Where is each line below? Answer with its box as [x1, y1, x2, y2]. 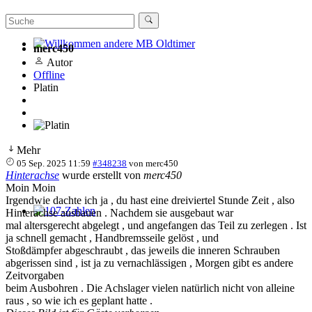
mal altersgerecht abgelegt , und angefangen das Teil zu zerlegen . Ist [6, 219, 306, 231]
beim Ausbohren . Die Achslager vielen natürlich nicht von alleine [6, 281, 295, 294]
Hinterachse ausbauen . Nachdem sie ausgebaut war [6, 206, 236, 219]
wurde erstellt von [59, 169, 143, 181]
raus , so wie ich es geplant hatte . [6, 294, 155, 306]
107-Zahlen [33, 217, 84, 229]
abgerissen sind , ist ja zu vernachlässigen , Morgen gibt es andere [6, 256, 293, 269]
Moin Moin [6, 181, 56, 194]
